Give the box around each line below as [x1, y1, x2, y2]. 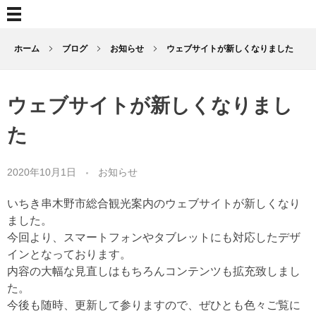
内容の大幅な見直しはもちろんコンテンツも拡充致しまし [7, 265, 300, 277]
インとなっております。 [7, 248, 131, 260]
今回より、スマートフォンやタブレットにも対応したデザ [7, 231, 300, 243]
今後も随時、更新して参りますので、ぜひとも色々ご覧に [7, 298, 300, 311]
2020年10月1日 [7, 166, 76, 178]
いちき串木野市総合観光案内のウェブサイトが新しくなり [7, 197, 300, 209]
